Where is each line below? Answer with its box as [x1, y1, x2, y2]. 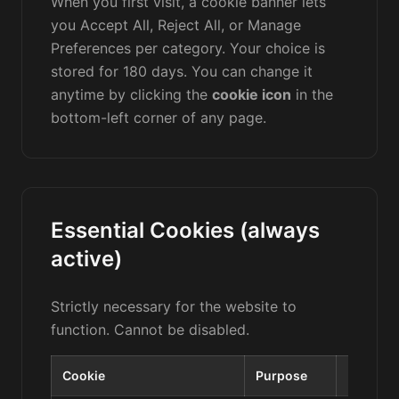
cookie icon [212, 85, 291, 103]
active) [51, 246, 122, 272]
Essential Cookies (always [51, 217, 320, 243]
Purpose [256, 368, 307, 383]
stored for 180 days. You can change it [51, 62, 313, 80]
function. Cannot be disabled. [51, 321, 249, 338]
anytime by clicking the [51, 85, 212, 103]
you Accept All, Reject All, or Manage [51, 16, 301, 34]
